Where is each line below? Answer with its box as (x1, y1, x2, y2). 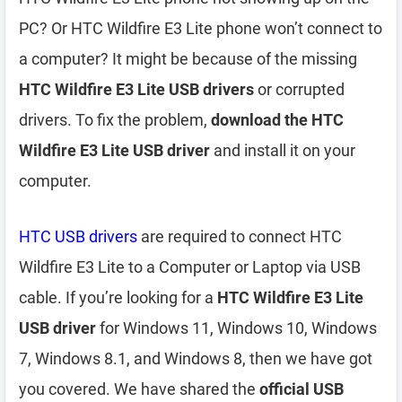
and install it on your (210, 141, 355, 160)
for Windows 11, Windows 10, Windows (96, 319, 377, 337)
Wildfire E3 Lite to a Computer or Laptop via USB (19, 258, 361, 276)
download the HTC (211, 110, 344, 129)
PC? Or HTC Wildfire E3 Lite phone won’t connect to (19, 19, 382, 38)
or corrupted (254, 80, 345, 99)
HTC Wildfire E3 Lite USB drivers (19, 80, 254, 99)
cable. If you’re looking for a (19, 288, 217, 307)
